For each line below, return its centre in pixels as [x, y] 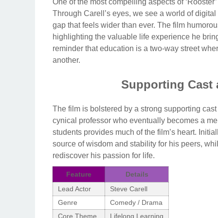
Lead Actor [74, 189]
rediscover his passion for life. [104, 155]
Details [137, 174]
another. [66, 60]
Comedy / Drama [136, 202]
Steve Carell [129, 189]
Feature [79, 174]
